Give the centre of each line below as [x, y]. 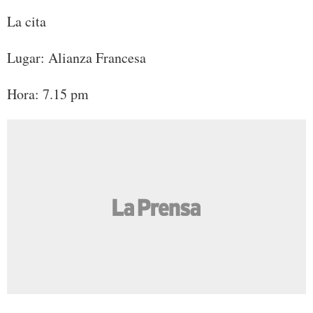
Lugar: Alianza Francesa [77, 57]
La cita [27, 21]
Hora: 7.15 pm [48, 94]
